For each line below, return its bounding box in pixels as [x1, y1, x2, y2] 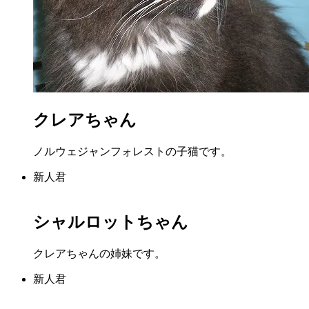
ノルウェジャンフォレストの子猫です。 [33, 146, 232, 158]
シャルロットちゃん [33, 213, 188, 232]
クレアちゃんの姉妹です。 [33, 248, 166, 260]
